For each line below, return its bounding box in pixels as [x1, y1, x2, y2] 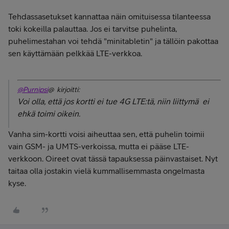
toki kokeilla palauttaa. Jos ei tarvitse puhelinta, [8, 24, 177, 33]
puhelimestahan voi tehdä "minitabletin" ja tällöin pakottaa [8, 36, 218, 45]
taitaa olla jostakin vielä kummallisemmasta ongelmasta [8, 166, 204, 175]
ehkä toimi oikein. [17, 109, 80, 118]
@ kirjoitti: [48, 85, 80, 94]
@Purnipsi [17, 85, 48, 94]
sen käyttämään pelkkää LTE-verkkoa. [8, 49, 142, 58]
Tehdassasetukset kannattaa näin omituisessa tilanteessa [8, 12, 211, 21]
